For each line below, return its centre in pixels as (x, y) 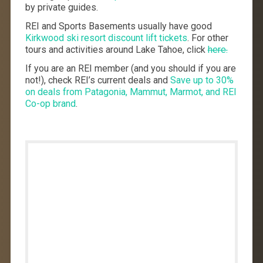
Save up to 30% (202, 80)
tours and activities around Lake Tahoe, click (116, 49)
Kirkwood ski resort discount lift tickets (106, 38)
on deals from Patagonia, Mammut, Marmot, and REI (131, 92)
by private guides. (61, 7)
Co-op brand (50, 103)
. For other (208, 38)
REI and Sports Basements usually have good (118, 26)
